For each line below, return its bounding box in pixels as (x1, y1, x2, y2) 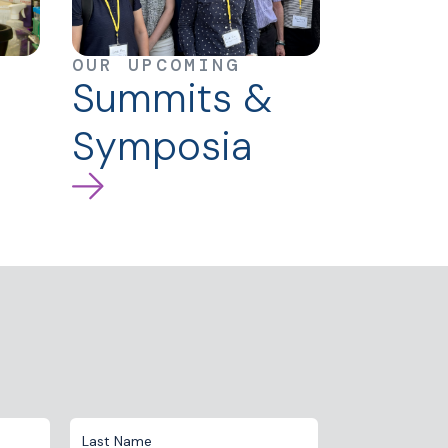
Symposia (72, 120, 252, 173)
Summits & (72, 72, 272, 125)
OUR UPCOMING (72, 53, 240, 78)
